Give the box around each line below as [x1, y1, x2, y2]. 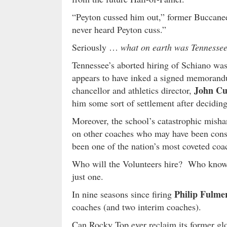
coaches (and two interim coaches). [72, 201, 201, 213]
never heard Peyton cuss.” [72, 23, 166, 36]
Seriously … [72, 41, 121, 54]
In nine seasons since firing [72, 188, 174, 201]
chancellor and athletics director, [72, 84, 194, 97]
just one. [72, 170, 103, 183]
